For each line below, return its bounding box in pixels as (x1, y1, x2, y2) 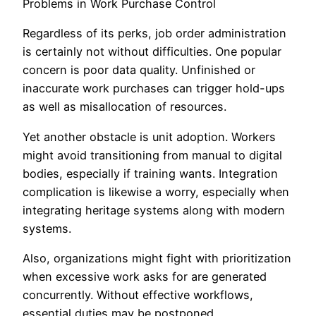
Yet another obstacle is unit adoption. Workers (23, 129, 276, 144)
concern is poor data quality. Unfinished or (23, 63, 255, 78)
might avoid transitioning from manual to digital (23, 147, 282, 162)
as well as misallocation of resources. (23, 99, 226, 114)
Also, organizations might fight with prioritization (23, 250, 291, 265)
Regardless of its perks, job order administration (23, 26, 286, 41)
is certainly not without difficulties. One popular (23, 44, 281, 59)
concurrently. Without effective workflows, (23, 287, 253, 302)
